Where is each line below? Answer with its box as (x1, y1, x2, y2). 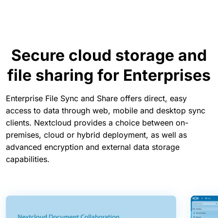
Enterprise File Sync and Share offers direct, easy (6, 93, 187, 103)
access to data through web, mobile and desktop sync (6, 105, 205, 115)
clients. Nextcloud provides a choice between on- (6, 117, 188, 127)
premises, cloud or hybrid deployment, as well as (6, 129, 187, 140)
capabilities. (6, 154, 50, 164)
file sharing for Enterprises (7, 65, 211, 85)
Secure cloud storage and (11, 45, 207, 65)
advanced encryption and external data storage (6, 142, 180, 152)
